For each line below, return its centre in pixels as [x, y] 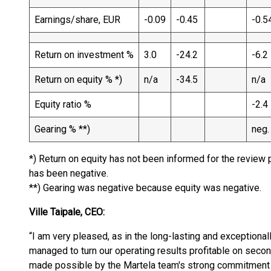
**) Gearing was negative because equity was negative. [145, 188]
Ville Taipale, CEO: [67, 212]
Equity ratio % [63, 104]
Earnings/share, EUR [77, 20]
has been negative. [69, 173]
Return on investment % [84, 55]
